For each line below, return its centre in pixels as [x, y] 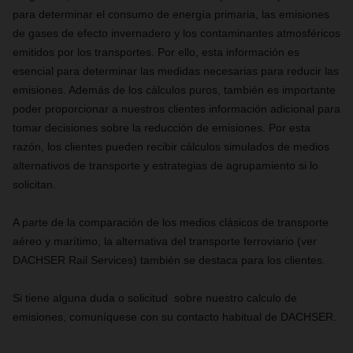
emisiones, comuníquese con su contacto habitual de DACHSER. [175, 316]
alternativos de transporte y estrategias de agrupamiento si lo [165, 165]
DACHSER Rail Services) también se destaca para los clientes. [169, 260]
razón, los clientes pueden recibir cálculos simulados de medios [171, 146]
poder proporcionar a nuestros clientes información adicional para [176, 108]
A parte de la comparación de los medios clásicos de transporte [171, 222]
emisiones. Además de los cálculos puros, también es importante [174, 89]
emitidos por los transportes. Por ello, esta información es [156, 52]
